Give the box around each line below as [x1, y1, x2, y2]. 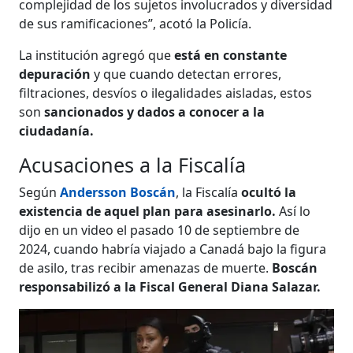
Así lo [276, 202, 311, 220]
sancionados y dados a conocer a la [44, 102, 266, 121]
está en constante [171, 46, 288, 64]
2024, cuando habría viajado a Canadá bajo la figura [19, 240, 327, 258]
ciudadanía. [19, 121, 95, 139]
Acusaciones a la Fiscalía [19, 150, 247, 178]
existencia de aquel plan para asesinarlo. [19, 202, 277, 220]
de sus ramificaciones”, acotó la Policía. [19, 14, 252, 32]
